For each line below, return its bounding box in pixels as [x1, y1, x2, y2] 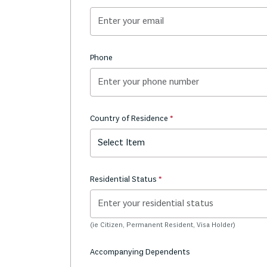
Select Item [98, 137, 145, 149]
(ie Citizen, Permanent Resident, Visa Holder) [90, 221, 235, 229]
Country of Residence [90, 114, 170, 124]
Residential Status [90, 175, 159, 185]
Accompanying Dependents [90, 247, 190, 257]
